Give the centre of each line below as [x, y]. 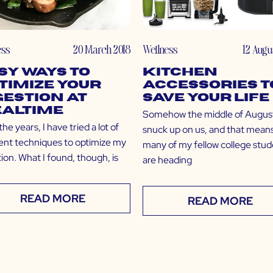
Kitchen [180, 73]
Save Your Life [206, 98]
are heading [167, 160]
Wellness [160, 49]
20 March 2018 [102, 49]
